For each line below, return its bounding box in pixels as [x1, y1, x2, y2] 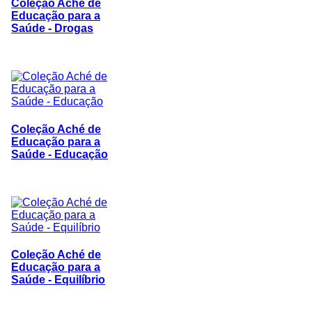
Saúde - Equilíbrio [11, 274, 105, 286]
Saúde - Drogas [11, 22, 93, 35]
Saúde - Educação [11, 148, 108, 160]
